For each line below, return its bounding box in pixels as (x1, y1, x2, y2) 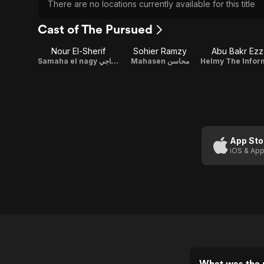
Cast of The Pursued (38, 22, 153, 37)
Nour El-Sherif (51, 46, 105, 56)
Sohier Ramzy (133, 46, 187, 56)
